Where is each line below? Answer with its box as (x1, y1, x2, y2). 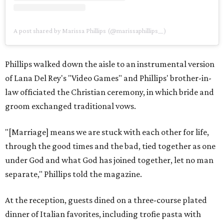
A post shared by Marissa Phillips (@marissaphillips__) (13, 26, 166, 34)
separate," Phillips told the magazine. (5, 168, 142, 179)
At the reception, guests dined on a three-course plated (5, 194, 207, 205)
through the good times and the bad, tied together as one (5, 140, 215, 151)
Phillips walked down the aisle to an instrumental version (5, 58, 214, 69)
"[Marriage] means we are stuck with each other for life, (5, 126, 209, 137)
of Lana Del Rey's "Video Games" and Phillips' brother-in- (5, 72, 211, 83)
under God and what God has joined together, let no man (5, 154, 213, 165)
